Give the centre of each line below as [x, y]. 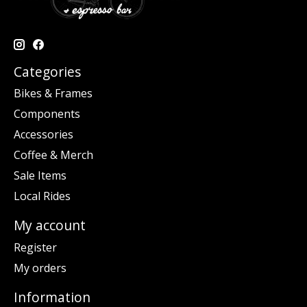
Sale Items [40, 176]
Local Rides [42, 196]
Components [47, 114]
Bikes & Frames [53, 94]
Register [35, 247]
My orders [40, 268]
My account [50, 225]
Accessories [44, 135]
